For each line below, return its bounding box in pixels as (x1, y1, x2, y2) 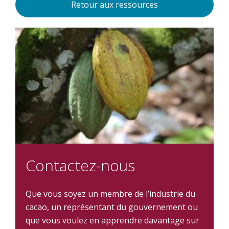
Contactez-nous (26, 155, 135, 176)
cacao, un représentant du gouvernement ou (26, 201, 198, 213)
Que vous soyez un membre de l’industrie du (26, 188, 195, 200)
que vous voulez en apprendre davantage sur (26, 215, 199, 226)
